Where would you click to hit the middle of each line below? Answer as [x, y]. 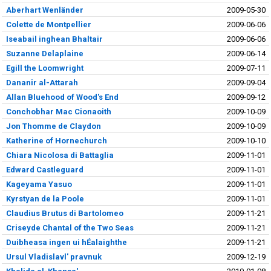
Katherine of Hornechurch [56, 140]
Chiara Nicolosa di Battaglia [60, 155]
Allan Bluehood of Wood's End [62, 97]
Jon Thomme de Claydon [53, 126]
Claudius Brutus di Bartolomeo [64, 213]
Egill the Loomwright [44, 68]
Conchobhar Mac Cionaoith [58, 111]
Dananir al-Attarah [42, 82]
